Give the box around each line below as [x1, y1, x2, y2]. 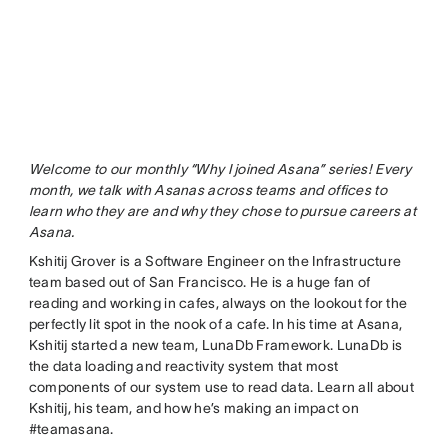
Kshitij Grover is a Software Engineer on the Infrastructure [28, 253, 402, 270]
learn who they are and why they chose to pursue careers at [28, 203, 416, 220]
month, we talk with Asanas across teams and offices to [28, 182, 387, 199]
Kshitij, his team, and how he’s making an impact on [28, 400, 359, 417]
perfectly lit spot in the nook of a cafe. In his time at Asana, [28, 316, 403, 333]
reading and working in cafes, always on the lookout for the [28, 295, 408, 312]
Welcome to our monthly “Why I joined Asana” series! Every [28, 161, 412, 178]
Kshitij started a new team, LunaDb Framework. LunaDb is [28, 337, 403, 354]
